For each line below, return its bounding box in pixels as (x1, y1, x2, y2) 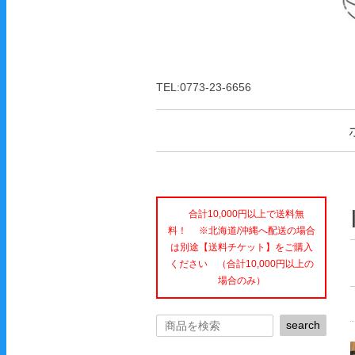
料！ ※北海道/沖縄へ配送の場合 (167, 225, 315, 236)
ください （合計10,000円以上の (169, 258, 314, 269)
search (286, 319, 320, 331)
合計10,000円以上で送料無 (178, 208, 304, 219)
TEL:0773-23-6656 (156, 81, 251, 94)
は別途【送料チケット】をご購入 (170, 242, 313, 253)
